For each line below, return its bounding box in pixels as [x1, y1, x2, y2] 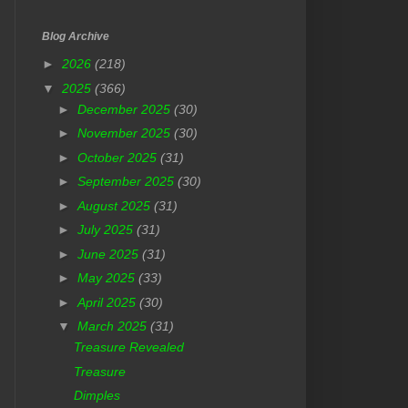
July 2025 [76, 222, 137, 238]
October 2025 [76, 149, 160, 165]
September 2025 [76, 174, 178, 189]
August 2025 [76, 198, 154, 213]
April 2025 [76, 294, 139, 310]
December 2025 [76, 101, 174, 117]
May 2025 [76, 270, 138, 286]
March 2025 [76, 319, 150, 334]
